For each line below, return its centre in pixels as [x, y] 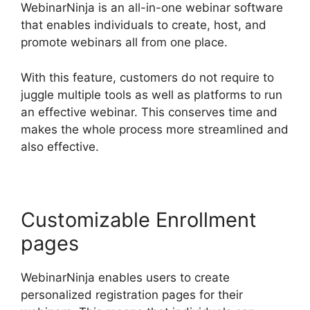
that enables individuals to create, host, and [144, 25]
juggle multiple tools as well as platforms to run [152, 94]
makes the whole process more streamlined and [155, 129]
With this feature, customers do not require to [147, 77]
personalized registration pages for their [132, 294]
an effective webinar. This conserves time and [149, 112]
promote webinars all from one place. [124, 43]
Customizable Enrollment [139, 219]
